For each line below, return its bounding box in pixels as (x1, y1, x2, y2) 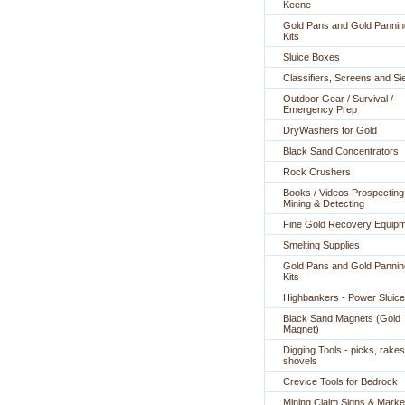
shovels (283, 355, 317, 366)
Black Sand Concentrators (283, 146, 399, 156)
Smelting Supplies (283, 240, 360, 250)
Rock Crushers (283, 166, 351, 177)
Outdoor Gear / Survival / (283, 93, 393, 104)
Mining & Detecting (283, 198, 364, 209)
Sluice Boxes (283, 52, 340, 62)
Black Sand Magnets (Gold (283, 313, 400, 324)
